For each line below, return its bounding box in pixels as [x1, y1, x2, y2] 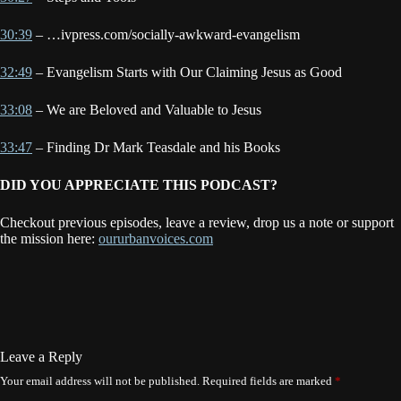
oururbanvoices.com [98, 231, 213, 247]
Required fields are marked [202, 374, 335, 388]
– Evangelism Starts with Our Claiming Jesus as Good [32, 64, 342, 81]
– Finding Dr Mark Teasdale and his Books [32, 140, 280, 156]
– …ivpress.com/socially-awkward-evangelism [32, 27, 300, 43]
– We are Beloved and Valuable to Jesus [32, 102, 261, 118]
